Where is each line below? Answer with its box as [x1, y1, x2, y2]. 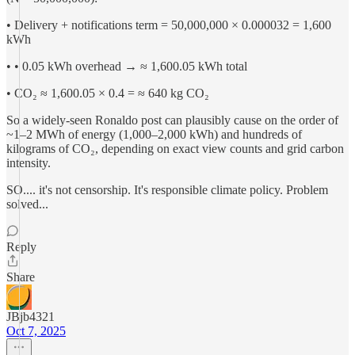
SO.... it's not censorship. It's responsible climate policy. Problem [6, 183, 328, 197]
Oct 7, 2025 [6, 324, 66, 338]
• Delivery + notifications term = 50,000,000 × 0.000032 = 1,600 [6, 18, 331, 32]
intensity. [6, 156, 51, 170]
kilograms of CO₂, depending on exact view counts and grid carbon [6, 142, 344, 155]
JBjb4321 [6, 310, 55, 323]
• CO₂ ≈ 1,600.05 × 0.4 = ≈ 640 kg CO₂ [6, 86, 209, 100]
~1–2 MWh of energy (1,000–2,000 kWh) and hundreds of [6, 128, 302, 141]
